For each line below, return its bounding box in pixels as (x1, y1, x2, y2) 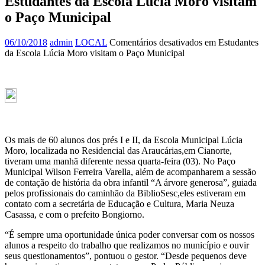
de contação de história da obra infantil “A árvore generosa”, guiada (5, 177, 257, 188)
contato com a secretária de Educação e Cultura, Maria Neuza (5, 198, 234, 209)
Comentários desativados (109, 37, 202, 47)
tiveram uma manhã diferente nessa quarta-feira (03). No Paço (5, 156, 235, 166)
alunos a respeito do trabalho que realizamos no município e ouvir (5, 240, 249, 250)
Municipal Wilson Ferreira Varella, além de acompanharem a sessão (5, 166, 256, 177)
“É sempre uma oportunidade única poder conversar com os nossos (5, 229, 254, 240)
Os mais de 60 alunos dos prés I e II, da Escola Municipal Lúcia (5, 134, 243, 145)
